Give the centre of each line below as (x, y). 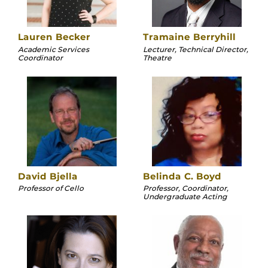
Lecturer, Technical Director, (196, 49)
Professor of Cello (51, 188)
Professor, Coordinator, (186, 188)
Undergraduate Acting (185, 197)
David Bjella (48, 176)
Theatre (157, 57)
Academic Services (54, 49)
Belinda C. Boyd (182, 176)
